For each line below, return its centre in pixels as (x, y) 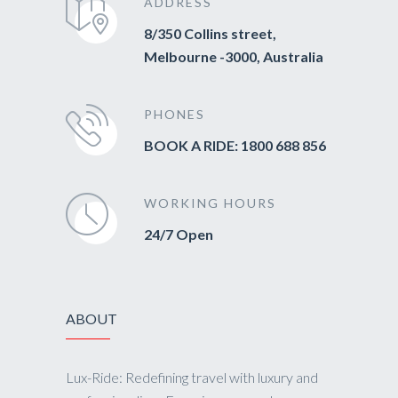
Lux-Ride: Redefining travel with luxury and (192, 377)
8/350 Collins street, (210, 33)
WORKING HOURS (210, 203)
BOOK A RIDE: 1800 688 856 (235, 145)
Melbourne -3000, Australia (234, 56)
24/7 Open (179, 234)
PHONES (175, 114)
